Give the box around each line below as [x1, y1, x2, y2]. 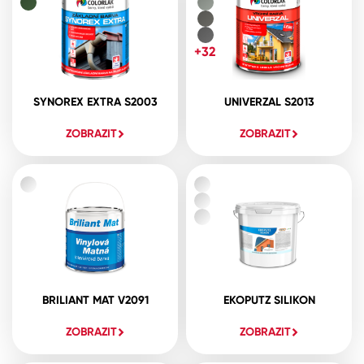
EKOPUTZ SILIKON [223, 292, 315, 307]
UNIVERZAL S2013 [223, 94, 314, 109]
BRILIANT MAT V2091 [41, 292, 149, 307]
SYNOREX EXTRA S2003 [32, 94, 158, 109]
